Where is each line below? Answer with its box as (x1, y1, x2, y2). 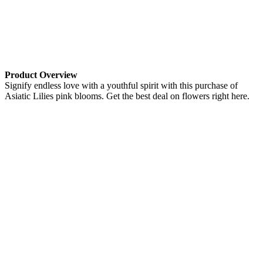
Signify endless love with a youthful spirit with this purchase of (5, 80, 238, 91)
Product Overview (5, 70, 77, 80)
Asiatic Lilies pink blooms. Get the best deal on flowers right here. (5, 91, 249, 102)
